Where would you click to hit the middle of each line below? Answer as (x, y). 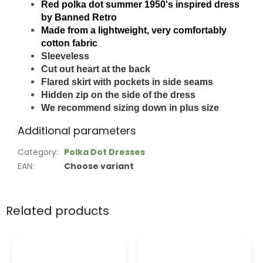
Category (37, 152)
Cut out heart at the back (96, 69)
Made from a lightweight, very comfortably (134, 31)
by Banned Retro (79, 18)
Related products (58, 210)
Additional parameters (77, 131)
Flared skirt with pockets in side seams (127, 82)
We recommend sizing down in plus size (130, 108)
